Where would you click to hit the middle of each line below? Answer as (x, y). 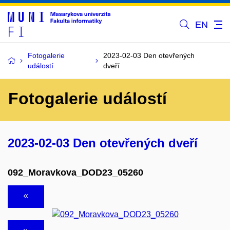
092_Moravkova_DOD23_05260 (75, 172)
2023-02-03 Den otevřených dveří (103, 143)
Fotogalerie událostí (88, 99)
